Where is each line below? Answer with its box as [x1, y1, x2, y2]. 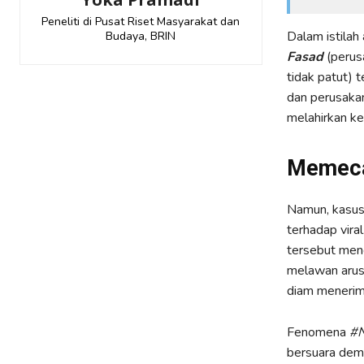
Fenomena [286, 323, 349, 342]
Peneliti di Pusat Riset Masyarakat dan [41, 13, 240, 29]
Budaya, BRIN [106, 28, 176, 44]
